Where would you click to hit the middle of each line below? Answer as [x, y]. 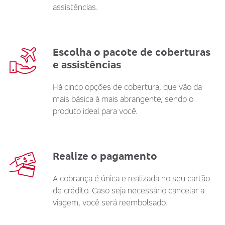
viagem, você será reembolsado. [110, 202]
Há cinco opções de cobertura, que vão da [127, 87]
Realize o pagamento [105, 156]
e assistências [87, 65]
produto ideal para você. [95, 111]
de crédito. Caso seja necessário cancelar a [129, 190]
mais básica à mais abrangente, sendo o [123, 99]
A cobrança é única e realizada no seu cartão [131, 178]
